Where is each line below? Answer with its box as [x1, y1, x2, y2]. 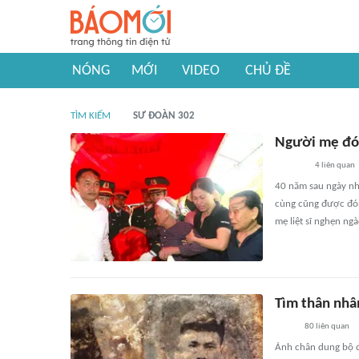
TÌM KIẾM [71, 111, 111, 121]
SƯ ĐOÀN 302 [133, 111, 195, 121]
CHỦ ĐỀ [245, 63, 291, 79]
